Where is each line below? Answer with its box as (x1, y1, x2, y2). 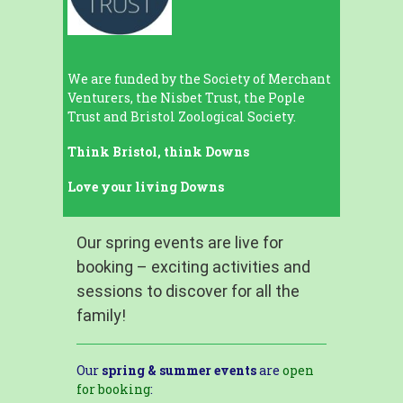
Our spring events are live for (76, 232, 283, 252)
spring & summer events (101, 361, 256, 379)
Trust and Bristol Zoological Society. (67, 107, 296, 125)
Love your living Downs (67, 177, 224, 195)
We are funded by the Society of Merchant (67, 69, 331, 87)
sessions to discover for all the (76, 281, 300, 300)
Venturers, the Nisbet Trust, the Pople (67, 88, 305, 106)
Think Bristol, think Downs (67, 142, 249, 160)
